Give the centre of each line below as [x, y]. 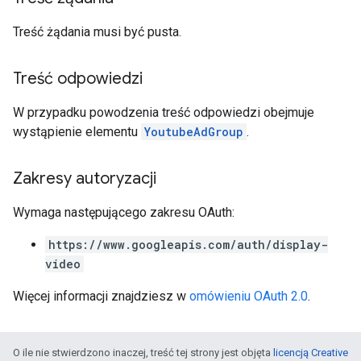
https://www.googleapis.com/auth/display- [188, 245]
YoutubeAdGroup [194, 132]
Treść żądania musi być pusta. [97, 32]
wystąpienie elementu [77, 132]
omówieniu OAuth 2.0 [249, 296]
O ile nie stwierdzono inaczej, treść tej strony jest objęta [143, 353]
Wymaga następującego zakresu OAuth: [124, 212]
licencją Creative [311, 353]
